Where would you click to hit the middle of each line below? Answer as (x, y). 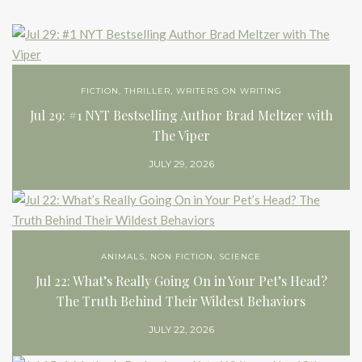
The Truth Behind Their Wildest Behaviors (181, 301)
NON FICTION (182, 257)
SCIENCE (240, 257)
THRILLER (147, 91)
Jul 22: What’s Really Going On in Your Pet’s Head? (181, 281)
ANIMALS (123, 257)
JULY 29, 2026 (181, 164)
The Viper (181, 136)
